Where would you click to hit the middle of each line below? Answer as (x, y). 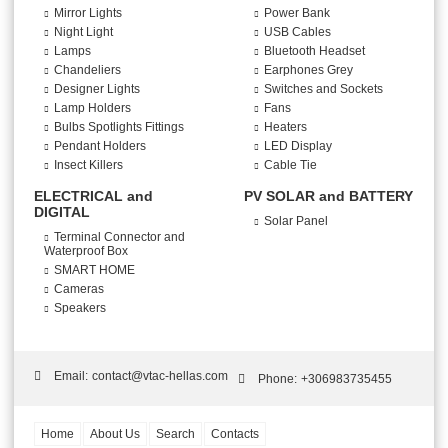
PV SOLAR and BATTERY (328, 196)
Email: (71, 375)
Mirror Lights (88, 13)
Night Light (83, 32)
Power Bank (297, 13)
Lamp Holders (92, 108)
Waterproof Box (86, 251)
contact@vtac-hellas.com (160, 375)
